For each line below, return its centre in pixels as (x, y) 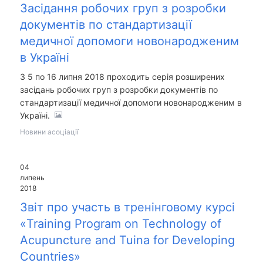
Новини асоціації (49, 131)
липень (32, 177)
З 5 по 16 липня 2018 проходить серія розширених (122, 76)
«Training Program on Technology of (120, 224)
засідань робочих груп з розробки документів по (119, 89)
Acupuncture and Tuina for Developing (127, 240)
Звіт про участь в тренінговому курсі (127, 208)
